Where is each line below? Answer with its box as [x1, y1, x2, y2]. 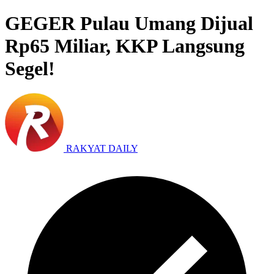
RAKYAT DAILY [66, 143, 138, 154]
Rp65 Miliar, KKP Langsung [5, 34, 245, 57]
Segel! [5, 57, 55, 80]
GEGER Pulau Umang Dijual [5, 12, 253, 34]
